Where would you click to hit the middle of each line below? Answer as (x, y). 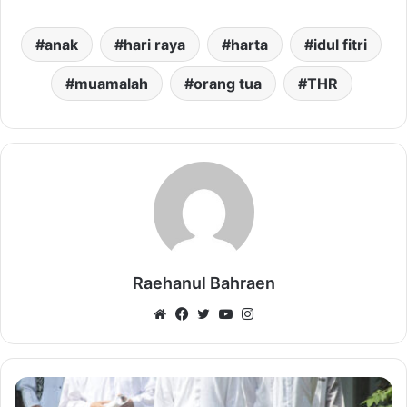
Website (196, 313)
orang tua (227, 84)
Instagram (289, 313)
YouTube (263, 313)
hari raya (154, 45)
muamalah (111, 84)
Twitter (236, 313)
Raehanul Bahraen (203, 283)
